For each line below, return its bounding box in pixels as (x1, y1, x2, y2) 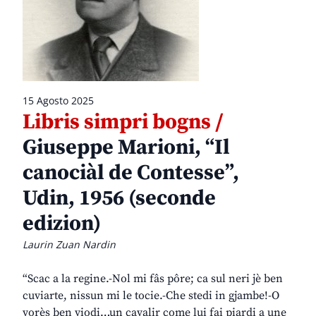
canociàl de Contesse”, (23, 159, 239, 187)
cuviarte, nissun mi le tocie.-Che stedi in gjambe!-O (23, 288, 279, 303)
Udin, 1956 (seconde (23, 185, 216, 212)
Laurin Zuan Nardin (23, 238, 116, 252)
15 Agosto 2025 (23, 94, 94, 108)
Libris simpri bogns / (23, 109, 224, 136)
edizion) (23, 210, 101, 238)
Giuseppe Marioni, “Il (23, 134, 230, 162)
